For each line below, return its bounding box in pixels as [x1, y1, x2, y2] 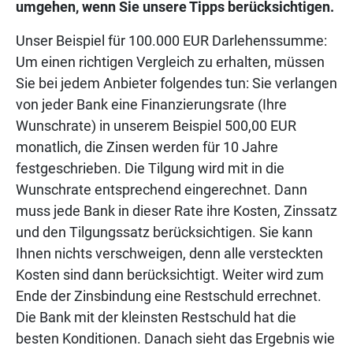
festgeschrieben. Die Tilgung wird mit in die [16, 160, 284, 177]
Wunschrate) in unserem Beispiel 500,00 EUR [16, 117, 296, 135]
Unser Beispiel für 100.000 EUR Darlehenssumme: [16, 32, 327, 50]
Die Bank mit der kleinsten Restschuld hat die [16, 309, 296, 326]
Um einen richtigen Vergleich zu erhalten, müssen [16, 54, 325, 71]
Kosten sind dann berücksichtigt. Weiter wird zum [16, 266, 324, 284]
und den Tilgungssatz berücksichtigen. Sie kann [16, 224, 313, 241]
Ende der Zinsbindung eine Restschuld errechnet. [16, 288, 321, 305]
